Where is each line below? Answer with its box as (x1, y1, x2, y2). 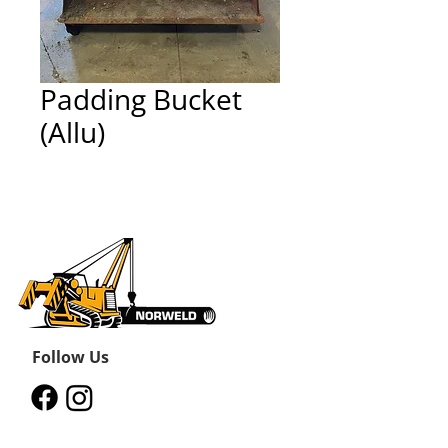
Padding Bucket (40, 80, 242, 118)
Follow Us (32, 346, 109, 368)
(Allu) (40, 113, 105, 151)
